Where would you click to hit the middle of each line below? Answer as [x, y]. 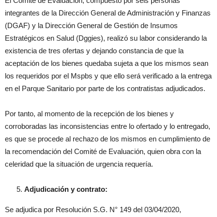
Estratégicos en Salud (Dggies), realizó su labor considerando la [106, 38]
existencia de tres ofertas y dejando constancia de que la [94, 51]
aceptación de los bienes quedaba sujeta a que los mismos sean [107, 63]
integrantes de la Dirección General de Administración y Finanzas [108, 13]
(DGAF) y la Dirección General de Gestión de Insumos [91, 25]
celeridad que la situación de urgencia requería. [79, 164]
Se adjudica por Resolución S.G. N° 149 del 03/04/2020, [93, 209]
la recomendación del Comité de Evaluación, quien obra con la [103, 151]
